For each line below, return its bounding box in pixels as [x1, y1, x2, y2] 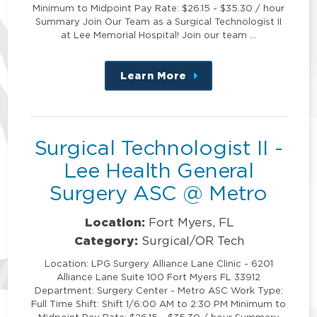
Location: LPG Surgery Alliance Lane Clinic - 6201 [44, 258, 273, 268]
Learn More [120, 70, 187, 81]
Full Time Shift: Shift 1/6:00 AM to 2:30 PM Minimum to [31, 298, 286, 309]
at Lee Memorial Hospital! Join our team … [61, 30, 256, 40]
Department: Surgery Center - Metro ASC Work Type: [34, 284, 283, 295]
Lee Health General [63, 159, 254, 182]
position [187, 98, 250, 113]
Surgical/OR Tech [142, 234, 245, 247]
